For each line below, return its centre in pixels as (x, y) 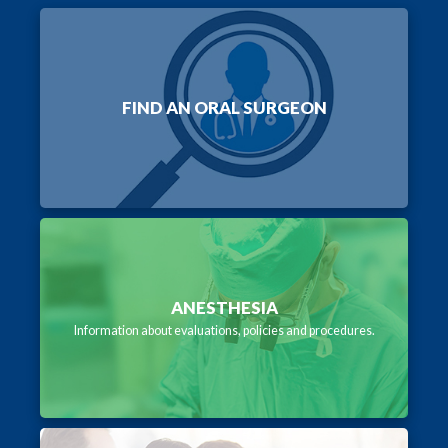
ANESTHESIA (224, 307)
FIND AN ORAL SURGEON (224, 107)
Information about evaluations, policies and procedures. (224, 330)
